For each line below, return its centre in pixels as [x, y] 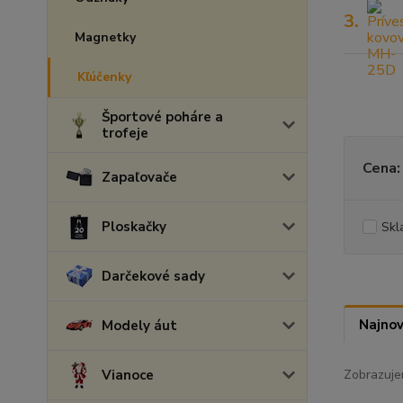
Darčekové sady [153, 276]
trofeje [125, 133]
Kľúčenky [104, 77]
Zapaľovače [139, 177]
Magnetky [105, 37]
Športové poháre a [162, 117]
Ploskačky [134, 227]
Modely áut [139, 326]
